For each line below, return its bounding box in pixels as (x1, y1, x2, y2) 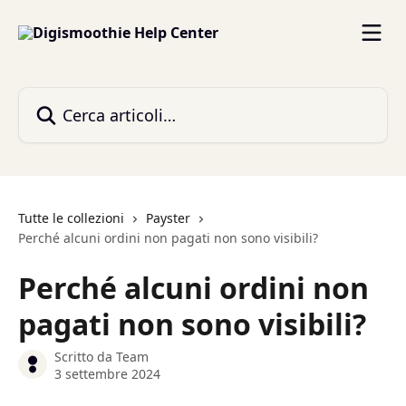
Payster (146, 209, 190, 227)
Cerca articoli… (17, 87, 119, 107)
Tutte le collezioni (18, 209, 124, 227)
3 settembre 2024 (54, 365, 160, 382)
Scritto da (54, 348, 116, 365)
